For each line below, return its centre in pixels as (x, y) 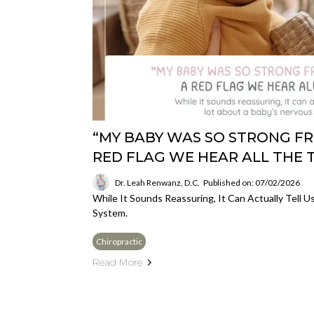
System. (110, 213)
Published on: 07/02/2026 (252, 182)
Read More (117, 262)
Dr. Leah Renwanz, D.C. (157, 182)
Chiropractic (119, 241)
